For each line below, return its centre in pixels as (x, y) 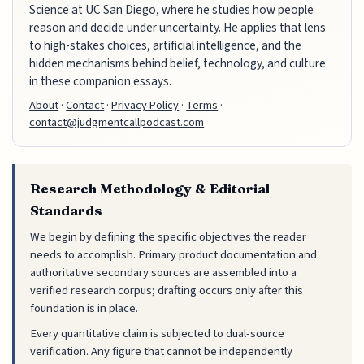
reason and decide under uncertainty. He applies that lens (178, 28)
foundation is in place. (84, 308)
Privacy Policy (145, 106)
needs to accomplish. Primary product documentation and (174, 254)
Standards (67, 210)
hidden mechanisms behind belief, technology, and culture (178, 64)
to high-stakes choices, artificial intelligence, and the (166, 46)
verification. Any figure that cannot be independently (162, 351)
